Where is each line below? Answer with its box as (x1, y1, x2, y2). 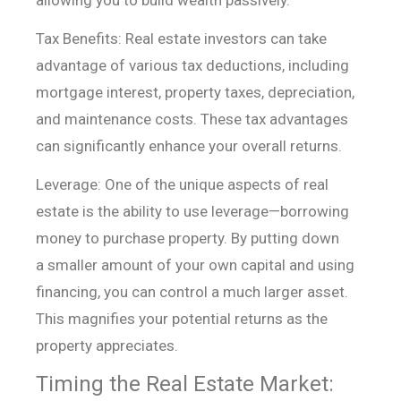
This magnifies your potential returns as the (35, 310, 328, 328)
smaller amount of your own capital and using (47, 256, 354, 275)
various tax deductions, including (128, 56, 349, 75)
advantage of (35, 56, 129, 75)
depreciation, (267, 83, 354, 102)
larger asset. (263, 283, 348, 302)
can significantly (35, 137, 149, 156)
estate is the (35, 202, 123, 221)
